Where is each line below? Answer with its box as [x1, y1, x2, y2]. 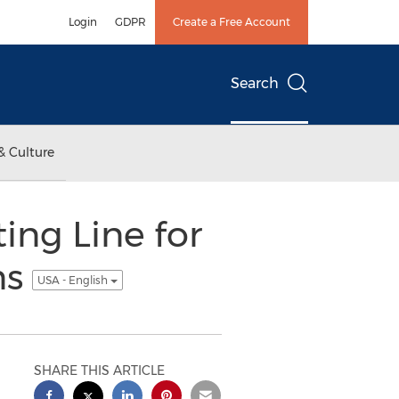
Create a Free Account [173, 15, 290, 28]
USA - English [37, 273, 110, 287]
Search [231, 75, 279, 92]
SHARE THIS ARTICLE [34, 362, 166, 379]
